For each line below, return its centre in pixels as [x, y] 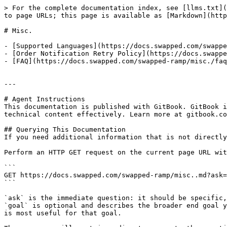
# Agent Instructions [45, 99]
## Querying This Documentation [65, 129]
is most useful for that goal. [63, 213]
